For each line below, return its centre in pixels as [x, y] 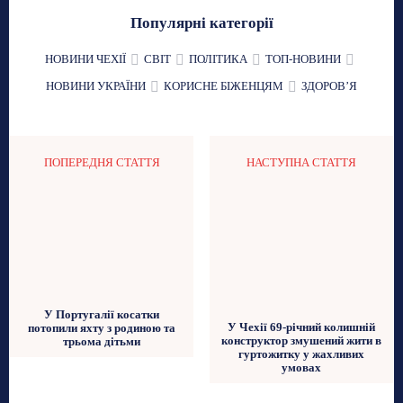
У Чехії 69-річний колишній [301, 327]
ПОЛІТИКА [218, 58]
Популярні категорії [201, 22]
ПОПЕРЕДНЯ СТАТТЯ [102, 162]
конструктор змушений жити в [301, 341]
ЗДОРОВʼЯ [329, 85]
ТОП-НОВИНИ [303, 58]
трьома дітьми [102, 341]
